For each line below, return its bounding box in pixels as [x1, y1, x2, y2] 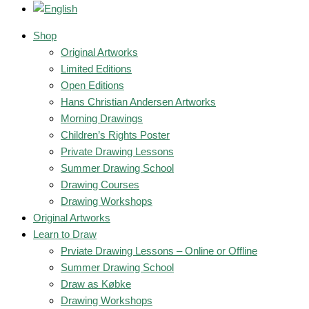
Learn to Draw [33, 228, 97, 240]
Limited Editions [61, 63, 132, 74]
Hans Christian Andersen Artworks [61, 96, 216, 108]
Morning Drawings [61, 112, 143, 124]
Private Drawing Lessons [61, 146, 174, 157]
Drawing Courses [61, 179, 139, 190]
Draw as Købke [61, 278, 131, 290]
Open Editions [61, 79, 124, 91]
